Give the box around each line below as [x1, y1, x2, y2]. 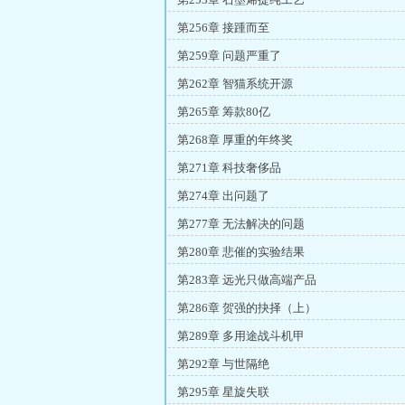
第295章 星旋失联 [177, 385, 269, 399]
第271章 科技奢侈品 [177, 161, 281, 174]
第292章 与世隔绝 [177, 357, 269, 371]
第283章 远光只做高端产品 [177, 273, 316, 287]
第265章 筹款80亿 [177, 105, 270, 118]
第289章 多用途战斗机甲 [177, 329, 305, 343]
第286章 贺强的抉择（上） [177, 301, 316, 315]
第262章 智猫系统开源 [177, 77, 293, 90]
